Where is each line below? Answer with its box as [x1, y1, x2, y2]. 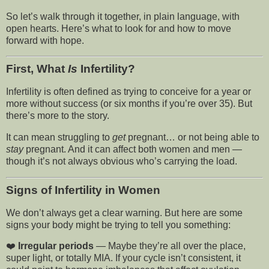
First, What [6, 62, 68, 76]
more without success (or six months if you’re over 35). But [6, 98, 252, 109]
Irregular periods [18, 241, 94, 252]
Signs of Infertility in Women [6, 183, 160, 196]
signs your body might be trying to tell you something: [6, 219, 231, 230]
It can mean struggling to [6, 131, 112, 142]
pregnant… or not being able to [125, 131, 259, 142]
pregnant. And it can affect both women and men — [23, 144, 242, 154]
